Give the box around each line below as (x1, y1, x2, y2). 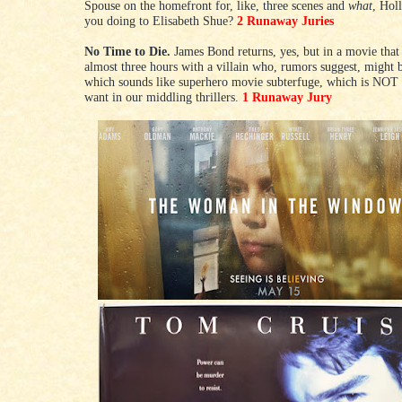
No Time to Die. (84, 44, 170, 59)
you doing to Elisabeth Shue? (84, 13, 237, 29)
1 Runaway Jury (242, 90, 332, 105)
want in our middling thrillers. (84, 90, 242, 105)
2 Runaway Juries (237, 13, 334, 29)
